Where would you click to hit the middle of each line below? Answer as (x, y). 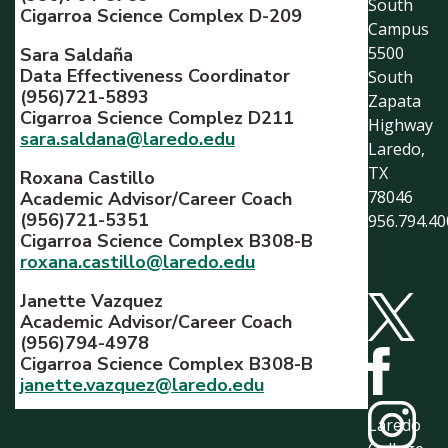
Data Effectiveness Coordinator (157, 76)
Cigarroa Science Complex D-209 (161, 16)
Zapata (394, 101)
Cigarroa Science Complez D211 (157, 118)
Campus (398, 29)
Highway (400, 125)
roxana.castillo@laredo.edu (137, 262)
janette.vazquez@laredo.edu (142, 385)
